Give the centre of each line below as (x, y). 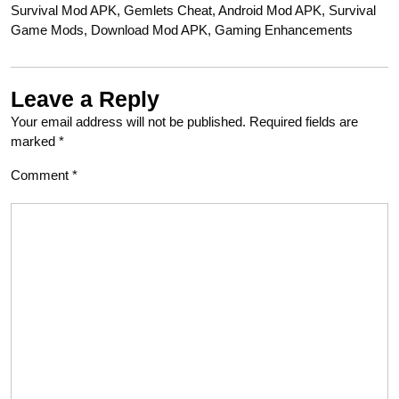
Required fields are (304, 121)
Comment (41, 175)
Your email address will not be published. (128, 121)
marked (35, 141)
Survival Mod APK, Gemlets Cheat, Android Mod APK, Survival (193, 10)
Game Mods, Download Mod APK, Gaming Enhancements (182, 29)
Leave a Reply (85, 98)
